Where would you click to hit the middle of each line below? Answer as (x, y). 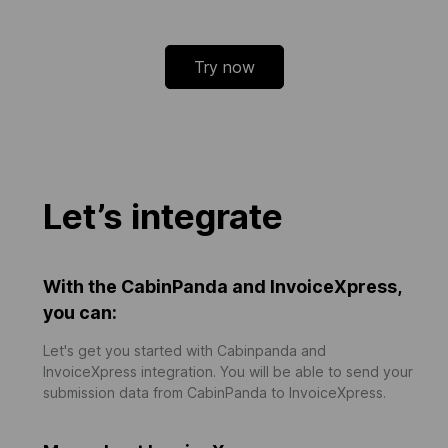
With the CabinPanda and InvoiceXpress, (222, 286)
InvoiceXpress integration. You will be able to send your (228, 371)
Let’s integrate (163, 216)
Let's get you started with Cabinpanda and (184, 350)
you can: (80, 312)
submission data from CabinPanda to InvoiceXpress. (214, 392)
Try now (224, 67)
